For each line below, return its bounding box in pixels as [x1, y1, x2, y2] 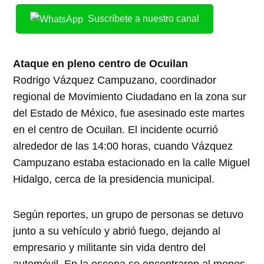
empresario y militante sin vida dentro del [13, 242, 206, 254]
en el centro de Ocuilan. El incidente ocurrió [13, 124, 219, 136]
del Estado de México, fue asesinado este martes [13, 107, 245, 120]
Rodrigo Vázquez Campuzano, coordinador [13, 74, 217, 87]
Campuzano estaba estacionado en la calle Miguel [13, 157, 250, 169]
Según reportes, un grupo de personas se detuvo [13, 209, 244, 221]
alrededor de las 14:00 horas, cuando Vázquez [13, 140, 233, 153]
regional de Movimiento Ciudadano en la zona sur [13, 91, 247, 103]
